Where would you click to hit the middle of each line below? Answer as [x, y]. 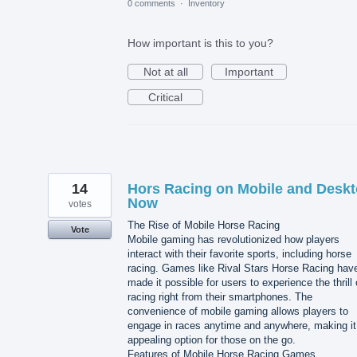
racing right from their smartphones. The [220, 296]
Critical [165, 97]
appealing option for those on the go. [212, 339]
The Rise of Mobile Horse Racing [204, 225]
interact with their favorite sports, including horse [239, 253]
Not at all [165, 71]
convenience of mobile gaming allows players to [238, 311]
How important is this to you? [200, 43]
